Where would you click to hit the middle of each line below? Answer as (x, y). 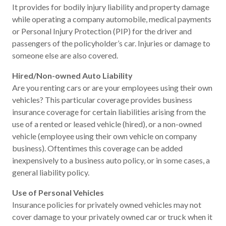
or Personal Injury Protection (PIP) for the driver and (102, 31)
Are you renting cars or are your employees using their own (112, 88)
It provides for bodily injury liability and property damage (111, 7)
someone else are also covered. (65, 55)
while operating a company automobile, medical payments (112, 19)
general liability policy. (51, 172)
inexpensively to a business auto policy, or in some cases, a (111, 160)
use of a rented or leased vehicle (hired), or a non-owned (107, 124)
